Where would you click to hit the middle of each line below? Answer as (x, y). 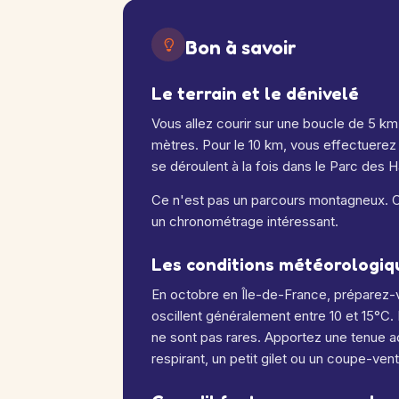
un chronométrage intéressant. (245, 221)
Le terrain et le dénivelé (255, 94)
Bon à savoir (241, 47)
